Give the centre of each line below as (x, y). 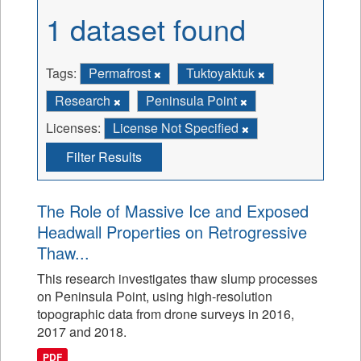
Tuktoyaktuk (222, 73)
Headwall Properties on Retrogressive (172, 232)
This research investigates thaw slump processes (177, 278)
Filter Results (104, 157)
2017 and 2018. (82, 332)
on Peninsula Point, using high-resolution (155, 296)
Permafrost (121, 73)
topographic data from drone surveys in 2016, (166, 314)
